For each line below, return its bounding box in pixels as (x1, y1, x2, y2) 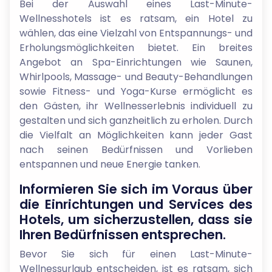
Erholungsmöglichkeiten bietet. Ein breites (19, 41, 253, 55)
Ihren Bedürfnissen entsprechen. (19, 226, 226, 243)
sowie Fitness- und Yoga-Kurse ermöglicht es (19, 84, 253, 98)
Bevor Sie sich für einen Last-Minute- (19, 247, 253, 261)
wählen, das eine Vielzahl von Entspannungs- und (19, 26, 253, 40)
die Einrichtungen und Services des (19, 195, 253, 213)
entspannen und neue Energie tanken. (19, 157, 200, 171)
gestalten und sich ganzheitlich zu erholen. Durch (19, 114, 253, 127)
